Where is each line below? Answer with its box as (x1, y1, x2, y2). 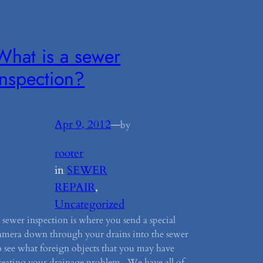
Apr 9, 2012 (55, 117, 112, 133)
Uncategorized (55, 196, 125, 212)
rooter (55, 145, 84, 161)
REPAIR (55, 179, 96, 195)
